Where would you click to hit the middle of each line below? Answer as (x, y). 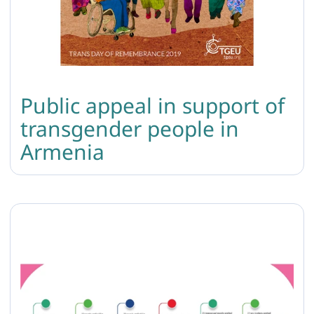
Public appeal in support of (152, 105)
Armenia (62, 151)
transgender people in (130, 128)
